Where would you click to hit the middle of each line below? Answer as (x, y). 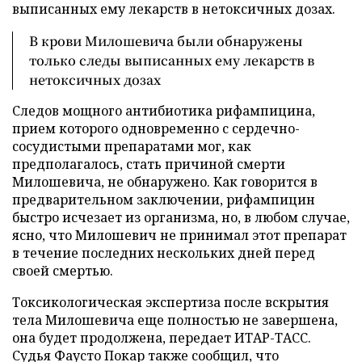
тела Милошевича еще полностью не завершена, (175, 320)
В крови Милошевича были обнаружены (166, 41)
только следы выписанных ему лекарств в (172, 60)
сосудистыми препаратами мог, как (132, 146)
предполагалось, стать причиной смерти (149, 164)
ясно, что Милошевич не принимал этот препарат (179, 235)
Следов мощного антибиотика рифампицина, (164, 111)
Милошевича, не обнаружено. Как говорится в (165, 182)
